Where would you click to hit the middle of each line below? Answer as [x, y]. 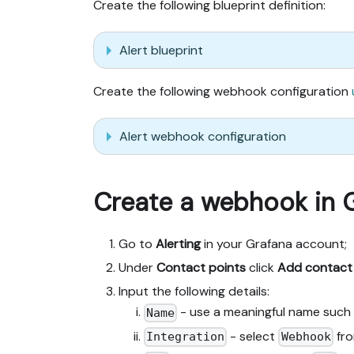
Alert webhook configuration [203, 136]
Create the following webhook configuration [222, 92]
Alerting [178, 244]
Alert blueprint [161, 50]
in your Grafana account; [274, 244]
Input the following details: [194, 292]
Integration [186, 337]
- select [253, 336]
